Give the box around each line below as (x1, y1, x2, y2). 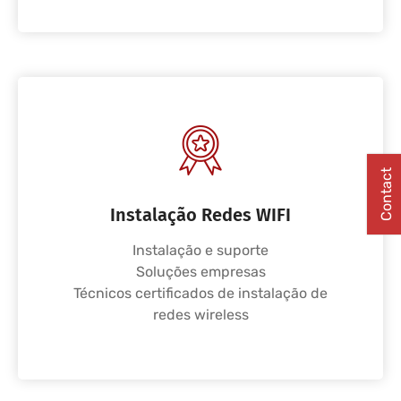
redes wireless (152, 306, 249, 323)
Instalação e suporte (132, 242, 269, 259)
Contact (378, 167, 395, 221)
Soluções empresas (135, 263, 266, 280)
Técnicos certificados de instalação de (73, 285, 328, 302)
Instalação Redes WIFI (110, 204, 291, 226)
